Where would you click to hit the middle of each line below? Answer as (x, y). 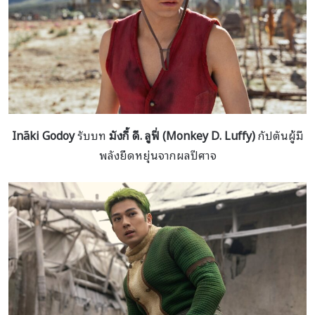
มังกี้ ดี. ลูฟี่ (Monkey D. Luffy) (182, 135)
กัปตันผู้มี (279, 135)
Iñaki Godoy (43, 135)
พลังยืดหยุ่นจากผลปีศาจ (157, 154)
